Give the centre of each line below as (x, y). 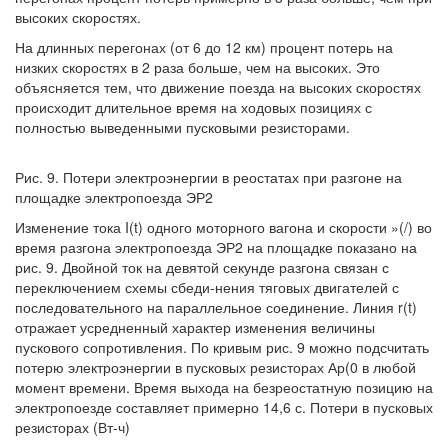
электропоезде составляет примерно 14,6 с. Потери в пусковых (224, 407)
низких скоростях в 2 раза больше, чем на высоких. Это (197, 67)
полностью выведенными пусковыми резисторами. (182, 127)
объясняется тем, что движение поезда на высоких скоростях (218, 87)
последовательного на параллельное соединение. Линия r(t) (216, 307)
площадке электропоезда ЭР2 (114, 197)
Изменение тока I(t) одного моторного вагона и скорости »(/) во (223, 227)
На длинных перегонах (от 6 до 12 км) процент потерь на (204, 47)
